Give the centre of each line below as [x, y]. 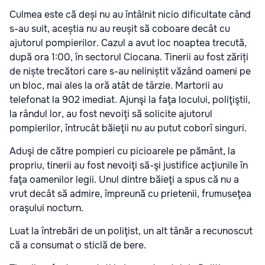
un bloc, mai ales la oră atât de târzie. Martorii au [116, 85]
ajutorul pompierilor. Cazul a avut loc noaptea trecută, [128, 43]
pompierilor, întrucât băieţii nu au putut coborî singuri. [128, 128]
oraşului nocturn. [46, 208]
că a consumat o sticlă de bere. [78, 245]
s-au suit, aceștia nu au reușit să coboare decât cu [120, 28]
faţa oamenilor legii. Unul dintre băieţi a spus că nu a [124, 179]
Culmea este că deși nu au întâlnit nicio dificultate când [130, 14]
